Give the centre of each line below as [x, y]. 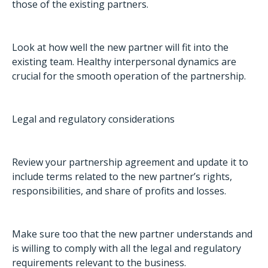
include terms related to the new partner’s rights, [122, 176]
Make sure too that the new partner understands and [132, 234]
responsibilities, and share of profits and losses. [119, 191]
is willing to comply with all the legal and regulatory [127, 248]
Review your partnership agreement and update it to [130, 162]
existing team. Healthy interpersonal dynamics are [124, 62]
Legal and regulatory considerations [93, 119]
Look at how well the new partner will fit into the [120, 47]
